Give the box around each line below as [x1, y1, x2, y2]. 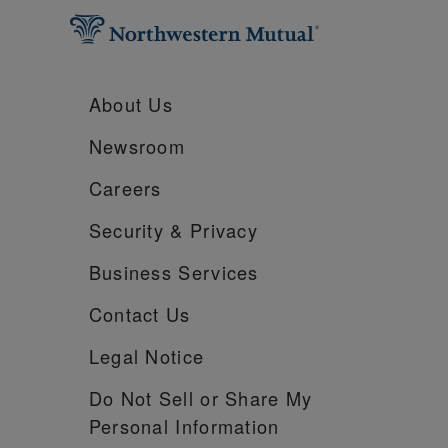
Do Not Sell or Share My [88, 384, 313, 411]
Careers [88, 174, 162, 201]
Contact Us [88, 300, 191, 327]
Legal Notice [88, 342, 205, 369]
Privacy [183, 216, 259, 243]
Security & [88, 216, 184, 243]
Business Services [88, 258, 259, 285]
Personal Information [88, 412, 280, 439]
